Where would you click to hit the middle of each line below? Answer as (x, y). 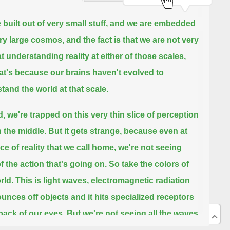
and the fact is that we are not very (132, 40)
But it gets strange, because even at (118, 131)
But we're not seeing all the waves (132, 214)
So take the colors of (149, 164)
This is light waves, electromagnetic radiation (102, 181)
